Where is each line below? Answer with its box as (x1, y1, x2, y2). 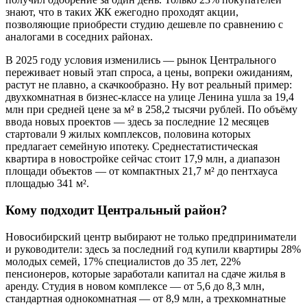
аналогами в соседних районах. (5, 31, 153, 43)
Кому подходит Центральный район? (5, 202, 228, 217)
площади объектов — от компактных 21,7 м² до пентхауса (5, 165, 278, 177)
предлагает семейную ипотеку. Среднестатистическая (5, 140, 258, 153)
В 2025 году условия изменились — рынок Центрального (5, 54, 276, 66)
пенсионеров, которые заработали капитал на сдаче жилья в (5, 267, 286, 280)
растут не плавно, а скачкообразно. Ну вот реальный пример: (5, 79, 292, 91)
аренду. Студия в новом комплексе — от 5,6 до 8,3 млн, (5, 280, 265, 292)
